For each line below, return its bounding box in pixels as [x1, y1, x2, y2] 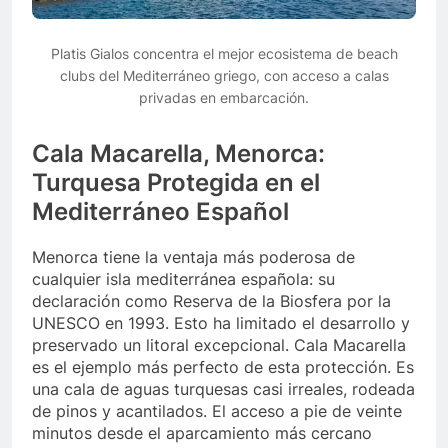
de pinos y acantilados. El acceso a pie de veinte [32, 401, 402, 422]
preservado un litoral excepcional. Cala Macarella [32, 335, 406, 356]
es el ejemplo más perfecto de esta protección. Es [32, 357, 414, 378]
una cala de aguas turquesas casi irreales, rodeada [32, 379, 415, 400]
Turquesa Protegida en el [32, 168, 320, 198]
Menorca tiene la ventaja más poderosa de [32, 247, 355, 268]
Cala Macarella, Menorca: [32, 139, 325, 169]
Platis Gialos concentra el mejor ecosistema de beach [50, 45, 398, 63]
